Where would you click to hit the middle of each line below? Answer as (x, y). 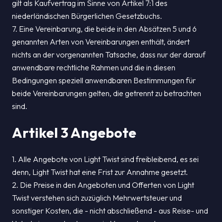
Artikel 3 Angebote (74, 133)
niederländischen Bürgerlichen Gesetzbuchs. (87, 16)
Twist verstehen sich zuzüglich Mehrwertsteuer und (97, 198)
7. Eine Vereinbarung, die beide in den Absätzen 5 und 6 (104, 29)
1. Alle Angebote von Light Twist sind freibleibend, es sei (105, 159)
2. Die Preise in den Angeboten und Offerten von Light (103, 185)
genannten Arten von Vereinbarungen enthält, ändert (101, 42)
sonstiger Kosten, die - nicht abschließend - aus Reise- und (110, 211)
